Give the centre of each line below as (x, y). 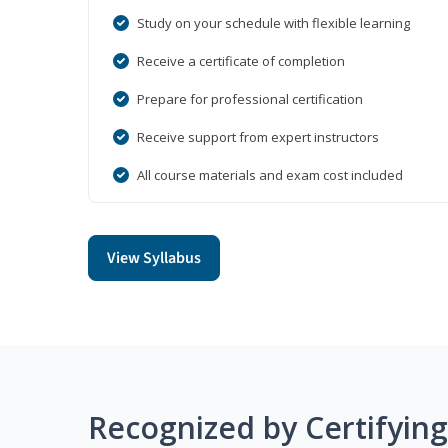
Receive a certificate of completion (241, 61)
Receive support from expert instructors (258, 137)
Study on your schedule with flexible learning (273, 23)
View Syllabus (154, 258)
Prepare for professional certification (250, 99)
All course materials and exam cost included (270, 175)
